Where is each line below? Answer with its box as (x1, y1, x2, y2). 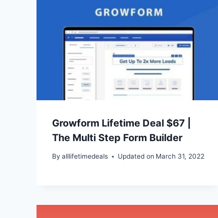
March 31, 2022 (156, 152, 205, 161)
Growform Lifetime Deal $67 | (52, 117, 191, 129)
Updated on (118, 152, 155, 161)
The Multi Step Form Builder (52, 131, 182, 144)
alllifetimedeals (62, 152, 109, 161)
